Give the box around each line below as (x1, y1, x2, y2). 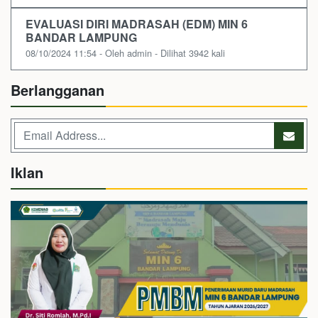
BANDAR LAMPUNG (26, 28, 137, 45)
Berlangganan (11, 79, 104, 100)
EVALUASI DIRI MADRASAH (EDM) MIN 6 (26, 15, 248, 32)
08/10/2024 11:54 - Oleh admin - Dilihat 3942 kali (26, 45, 225, 60)
